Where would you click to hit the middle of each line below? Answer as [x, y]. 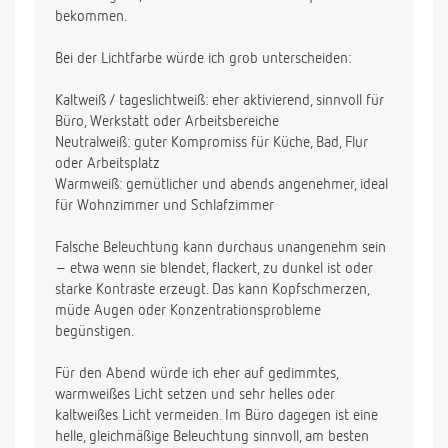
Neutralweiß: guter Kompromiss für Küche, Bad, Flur [211, 143]
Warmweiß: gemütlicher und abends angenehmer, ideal [221, 185]
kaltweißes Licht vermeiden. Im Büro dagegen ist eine [216, 416]
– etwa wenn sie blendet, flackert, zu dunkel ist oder [214, 269]
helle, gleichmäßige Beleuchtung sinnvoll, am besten [212, 437]
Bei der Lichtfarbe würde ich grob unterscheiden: [203, 59]
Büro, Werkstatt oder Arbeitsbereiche [167, 122]
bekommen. [91, 17]
